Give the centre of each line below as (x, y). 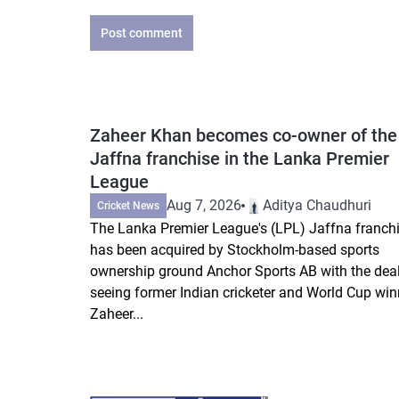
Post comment (142, 33)
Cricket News (128, 205)
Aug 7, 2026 (204, 205)
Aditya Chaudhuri (317, 205)
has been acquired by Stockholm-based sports (235, 249)
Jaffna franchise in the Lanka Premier (240, 158)
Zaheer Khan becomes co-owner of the (244, 135)
